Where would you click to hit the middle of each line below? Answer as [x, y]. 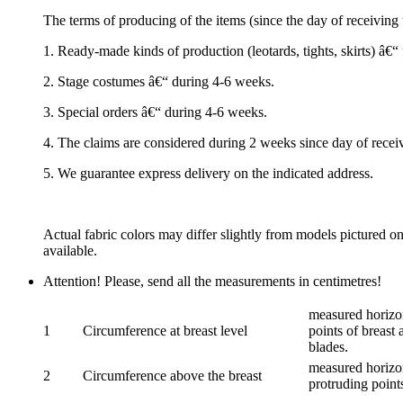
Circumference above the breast [172, 376]
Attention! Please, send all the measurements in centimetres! [212, 282]
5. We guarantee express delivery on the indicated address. [208, 174]
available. [70, 251]
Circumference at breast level [165, 331]
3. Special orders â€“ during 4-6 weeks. [155, 112]
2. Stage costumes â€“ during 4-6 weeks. [159, 82]
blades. [328, 347]
